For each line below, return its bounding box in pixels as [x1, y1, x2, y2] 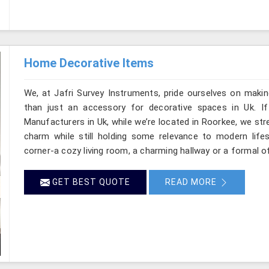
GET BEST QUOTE [49, 177, 130, 187]
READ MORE [165, 177, 219, 187]
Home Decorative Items [23, 55, 154, 70]
